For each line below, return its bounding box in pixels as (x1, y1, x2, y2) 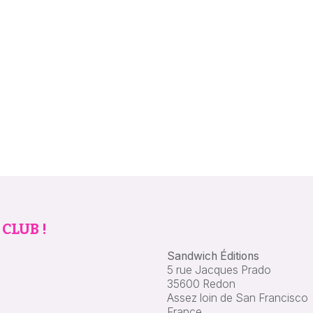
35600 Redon (167, 277, 235, 291)
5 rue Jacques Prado (167, 263, 271, 277)
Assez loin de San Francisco (167, 291, 308, 305)
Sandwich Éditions (167, 249, 259, 263)
